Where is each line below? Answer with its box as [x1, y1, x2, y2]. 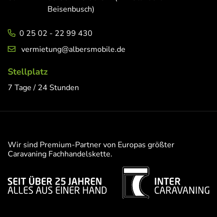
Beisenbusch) [47, 4, 94, 15]
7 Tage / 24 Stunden [8, 82, 79, 93]
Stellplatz [8, 66, 48, 78]
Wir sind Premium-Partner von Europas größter [8, 139, 174, 151]
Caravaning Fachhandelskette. [8, 149, 112, 160]
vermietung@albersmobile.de [21, 44, 125, 55]
